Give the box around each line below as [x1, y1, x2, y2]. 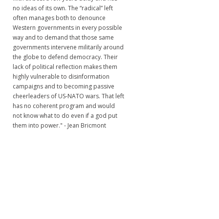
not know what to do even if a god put [13, 111, 117, 120]
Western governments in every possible [13, 23, 122, 32]
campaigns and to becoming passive [13, 82, 114, 90]
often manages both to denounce [13, 13, 106, 22]
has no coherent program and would [13, 101, 115, 110]
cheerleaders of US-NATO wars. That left [13, 91, 124, 100]
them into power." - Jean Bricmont [13, 121, 106, 130]
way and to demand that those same [13, 33, 114, 42]
